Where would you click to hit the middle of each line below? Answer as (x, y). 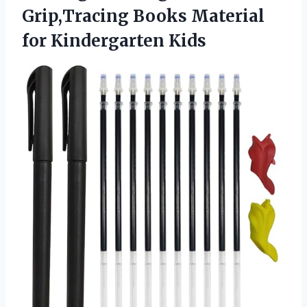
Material (228, 16)
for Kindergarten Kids (114, 41)
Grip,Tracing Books (107, 16)
